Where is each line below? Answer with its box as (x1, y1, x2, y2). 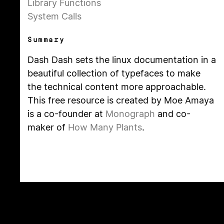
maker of (27, 122, 68, 133)
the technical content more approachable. (27, 81, 206, 92)
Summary (27, 36, 65, 44)
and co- (155, 108, 190, 119)
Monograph (105, 108, 155, 119)
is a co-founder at (27, 108, 105, 119)
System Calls (27, 10, 81, 21)
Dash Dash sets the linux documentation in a (27, 54, 216, 65)
